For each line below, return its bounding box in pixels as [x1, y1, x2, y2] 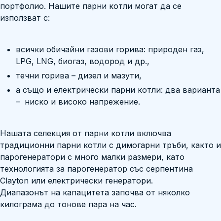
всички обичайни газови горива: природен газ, [16, 44, 204, 54]
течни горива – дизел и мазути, [16, 71, 142, 80]
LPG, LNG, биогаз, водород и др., [16, 56, 149, 66]
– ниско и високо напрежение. [16, 97, 140, 107]
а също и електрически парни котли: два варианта [16, 85, 220, 95]
